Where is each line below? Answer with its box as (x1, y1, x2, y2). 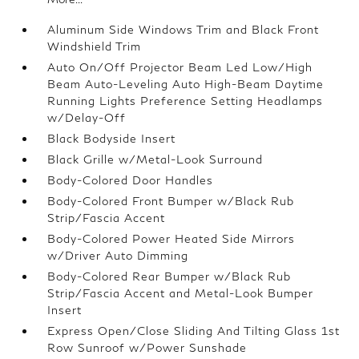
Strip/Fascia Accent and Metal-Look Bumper (47, 286, 314, 300)
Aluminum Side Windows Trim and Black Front (47, 22, 320, 36)
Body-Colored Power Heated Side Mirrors (47, 232, 296, 245)
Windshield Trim (47, 39, 142, 53)
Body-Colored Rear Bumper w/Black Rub (47, 269, 292, 283)
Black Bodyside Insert (47, 131, 176, 145)
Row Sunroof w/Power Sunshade (47, 341, 248, 354)
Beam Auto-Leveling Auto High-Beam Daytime (47, 77, 325, 91)
